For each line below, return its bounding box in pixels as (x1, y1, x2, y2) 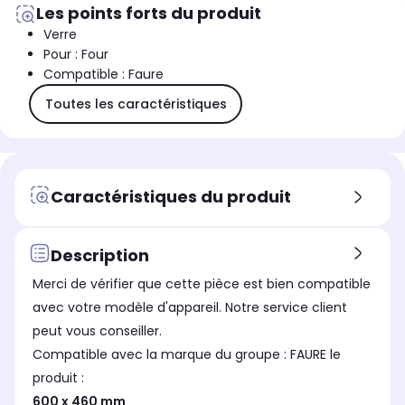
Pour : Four (43, 45, 108, 64)
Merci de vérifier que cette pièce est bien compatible (33, 275, 371, 294)
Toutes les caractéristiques (44, 94, 227, 113)
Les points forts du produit (36, 2, 261, 25)
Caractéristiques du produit (51, 184, 291, 208)
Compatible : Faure (43, 65, 164, 84)
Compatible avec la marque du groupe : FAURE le (33, 345, 290, 364)
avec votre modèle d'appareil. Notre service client (33, 298, 347, 317)
